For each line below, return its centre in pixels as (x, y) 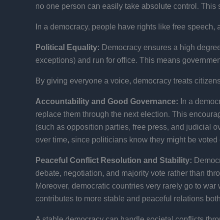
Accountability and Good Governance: (107, 101)
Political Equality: (68, 47)
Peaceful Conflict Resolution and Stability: (114, 160)
